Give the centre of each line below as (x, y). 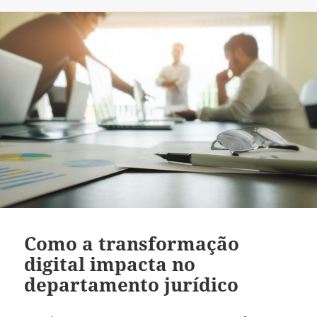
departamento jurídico (132, 284)
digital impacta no (110, 264)
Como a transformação (132, 243)
